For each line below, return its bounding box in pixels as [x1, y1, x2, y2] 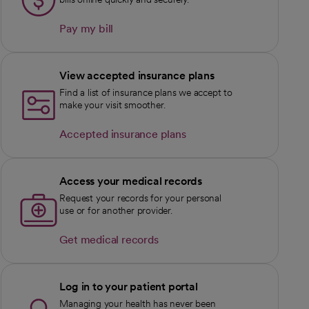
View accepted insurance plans [59, 69, 215, 82]
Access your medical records [59, 175, 202, 188]
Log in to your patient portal [59, 280, 198, 293]
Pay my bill [59, 22, 114, 35]
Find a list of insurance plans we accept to [59, 87, 232, 98]
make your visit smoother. [59, 99, 166, 110]
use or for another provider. [59, 205, 172, 216]
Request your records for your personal [59, 192, 221, 203]
